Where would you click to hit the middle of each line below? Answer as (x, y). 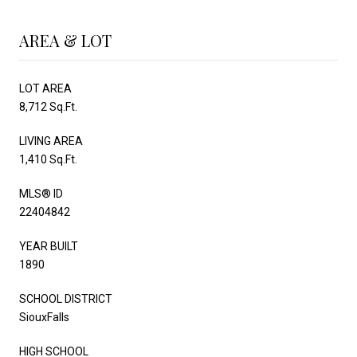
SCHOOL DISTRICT (66, 298)
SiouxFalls (44, 317)
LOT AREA (45, 88)
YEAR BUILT (49, 246)
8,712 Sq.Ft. (48, 106)
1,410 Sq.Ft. (48, 159)
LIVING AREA (51, 141)
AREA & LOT (65, 40)
